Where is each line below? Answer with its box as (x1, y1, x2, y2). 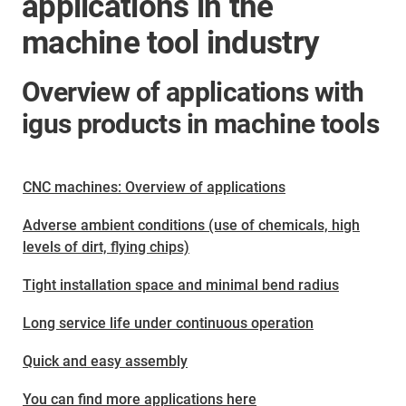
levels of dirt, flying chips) (23, 238, 189, 256)
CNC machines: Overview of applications (23, 179, 285, 196)
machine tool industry (22, 24, 320, 62)
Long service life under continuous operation (23, 314, 314, 332)
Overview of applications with (22, 76, 364, 108)
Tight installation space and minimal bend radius (23, 276, 339, 294)
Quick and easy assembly (23, 353, 188, 370)
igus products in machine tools (22, 108, 379, 140)
